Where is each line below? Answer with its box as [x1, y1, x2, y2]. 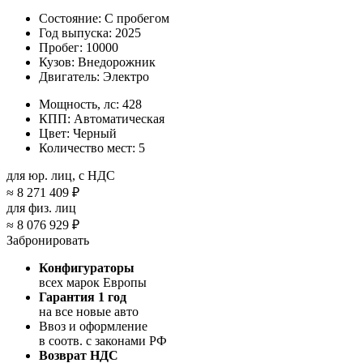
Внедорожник [78, 54, 156, 69]
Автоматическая [74, 111, 164, 126]
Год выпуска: [39, 25, 112, 40]
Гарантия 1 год [39, 289, 126, 304]
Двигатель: [39, 69, 100, 83]
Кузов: [39, 54, 75, 69]
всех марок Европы [39, 275, 147, 289]
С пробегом [105, 11, 169, 25]
